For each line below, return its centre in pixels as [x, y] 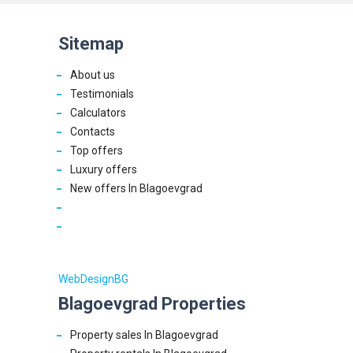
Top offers [97, 150]
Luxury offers [104, 169]
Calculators [98, 113]
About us [93, 75]
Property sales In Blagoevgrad [144, 335]
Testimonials [102, 94]
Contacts [93, 132]
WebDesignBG [93, 279]
